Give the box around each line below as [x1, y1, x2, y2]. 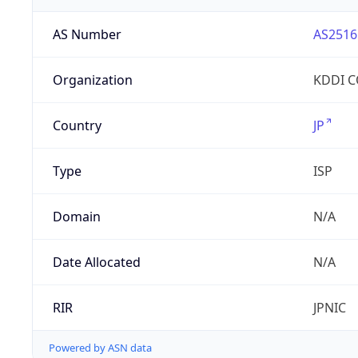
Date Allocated [52, 253, 141, 272]
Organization [52, 71, 133, 89]
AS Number [52, 26, 121, 44]
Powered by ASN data [49, 340, 152, 356]
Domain [52, 208, 101, 226]
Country [52, 117, 101, 135]
